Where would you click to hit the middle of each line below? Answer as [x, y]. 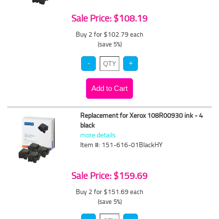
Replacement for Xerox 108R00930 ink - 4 [142, 115]
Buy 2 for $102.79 [103, 34]
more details [98, 135]
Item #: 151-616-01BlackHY [122, 144]
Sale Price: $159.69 [109, 175]
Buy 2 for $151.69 [103, 191]
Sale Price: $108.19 [109, 18]
